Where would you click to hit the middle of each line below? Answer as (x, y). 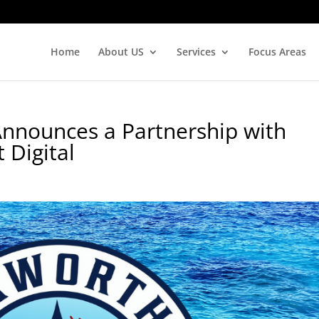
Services (196, 51)
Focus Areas (277, 51)
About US (121, 51)
